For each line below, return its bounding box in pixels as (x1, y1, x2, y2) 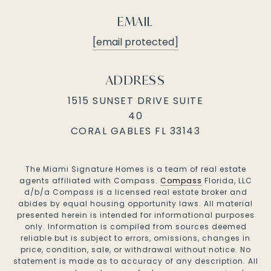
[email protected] (93, 35, 178, 50)
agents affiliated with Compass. (19, 175, 160, 186)
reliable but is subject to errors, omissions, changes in (21, 233, 250, 244)
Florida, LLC (201, 175, 252, 186)
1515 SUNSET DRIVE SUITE (67, 94, 204, 108)
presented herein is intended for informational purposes (16, 210, 255, 221)
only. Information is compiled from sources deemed (24, 221, 247, 232)
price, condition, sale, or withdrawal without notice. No (20, 244, 251, 255)
